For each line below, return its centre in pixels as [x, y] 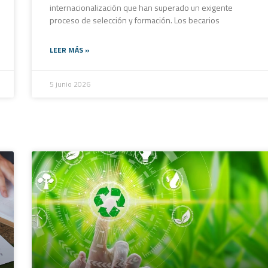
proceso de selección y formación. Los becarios [134, 20]
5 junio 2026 [70, 84]
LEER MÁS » [69, 50]
